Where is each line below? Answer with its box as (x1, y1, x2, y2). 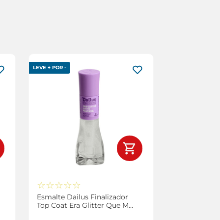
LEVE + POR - (32, 64, 66, 71)
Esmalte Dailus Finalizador (36, 192, 128, 201)
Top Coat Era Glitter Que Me (36, 200, 133, 210)
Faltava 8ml (36, 209, 78, 218)
